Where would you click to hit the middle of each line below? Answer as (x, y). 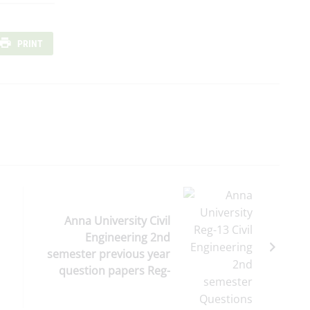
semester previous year (109, 254)
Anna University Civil (117, 221)
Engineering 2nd (128, 238)
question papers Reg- (115, 271)
